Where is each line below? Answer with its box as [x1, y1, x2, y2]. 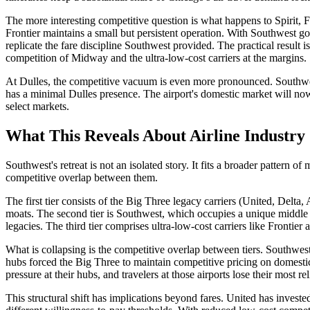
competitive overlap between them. [6, 172, 158, 184]
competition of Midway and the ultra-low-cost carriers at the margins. [6, 52, 307, 64]
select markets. [6, 100, 69, 113]
